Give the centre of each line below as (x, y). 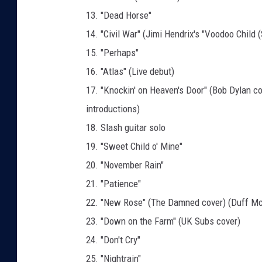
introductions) (113, 109)
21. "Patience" (113, 184)
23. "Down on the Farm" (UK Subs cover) (163, 221)
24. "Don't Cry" (113, 240)
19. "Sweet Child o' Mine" (134, 146)
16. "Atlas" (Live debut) (130, 72)
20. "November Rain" (125, 165)
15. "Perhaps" (112, 53)
